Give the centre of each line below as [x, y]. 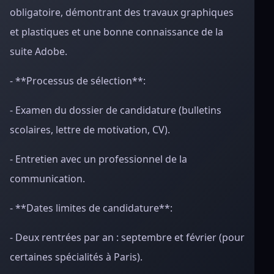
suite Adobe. [39, 51]
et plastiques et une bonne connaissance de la [117, 32]
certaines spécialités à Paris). [76, 257]
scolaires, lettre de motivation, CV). [90, 130]
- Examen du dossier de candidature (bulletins [116, 110]
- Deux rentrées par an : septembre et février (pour [127, 237]
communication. [47, 179]
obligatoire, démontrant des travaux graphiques [122, 12]
